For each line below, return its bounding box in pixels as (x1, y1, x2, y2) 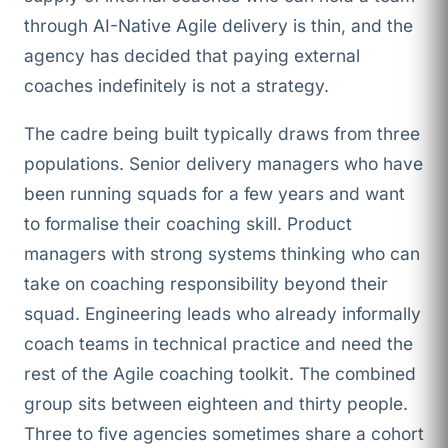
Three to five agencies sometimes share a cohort (24, 422, 424, 444)
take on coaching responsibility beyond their (24, 272, 388, 294)
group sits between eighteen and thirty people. (24, 392, 408, 414)
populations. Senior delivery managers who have (24, 152, 423, 174)
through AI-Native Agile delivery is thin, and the (24, 15, 413, 37)
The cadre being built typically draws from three (24, 122, 420, 144)
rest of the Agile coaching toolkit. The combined (24, 362, 416, 384)
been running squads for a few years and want (24, 182, 405, 204)
